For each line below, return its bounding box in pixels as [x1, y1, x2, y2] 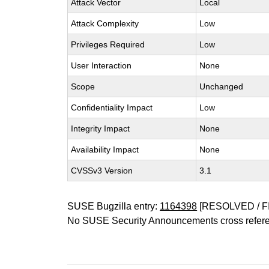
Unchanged [199, 82, 244, 91]
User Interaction [71, 61, 132, 70]
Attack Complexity [71, 19, 139, 28]
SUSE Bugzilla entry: [67, 201, 160, 211]
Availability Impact [71, 145, 139, 154]
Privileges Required [71, 40, 145, 49]
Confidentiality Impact [71, 103, 153, 112]
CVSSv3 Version [71, 166, 133, 175]
